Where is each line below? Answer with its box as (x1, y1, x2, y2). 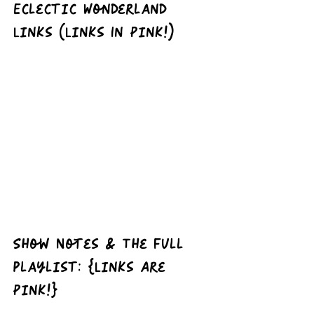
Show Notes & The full (13, 233, 190, 257)
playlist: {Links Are (13, 257, 172, 280)
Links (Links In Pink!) (13, 22, 175, 45)
